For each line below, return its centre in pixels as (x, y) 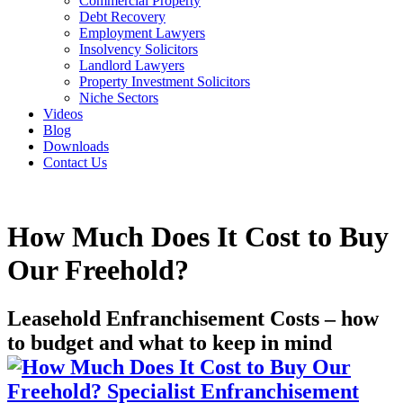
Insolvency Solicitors (139, 49)
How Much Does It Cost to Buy (198, 237)
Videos (63, 114)
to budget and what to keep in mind (170, 342)
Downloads (76, 146)
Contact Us (75, 162)
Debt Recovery (122, 17)
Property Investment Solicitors (165, 81)
